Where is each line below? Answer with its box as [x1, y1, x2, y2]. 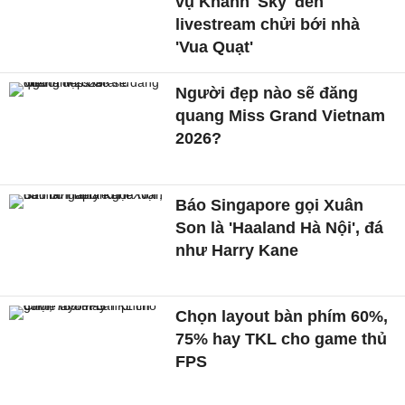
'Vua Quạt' [175, 37, 254, 56]
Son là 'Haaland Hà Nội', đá [175, 218, 384, 237]
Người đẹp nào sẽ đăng [175, 83, 359, 102]
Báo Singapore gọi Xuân [175, 195, 364, 214]
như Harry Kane [175, 240, 299, 259]
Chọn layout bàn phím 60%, [175, 307, 389, 326]
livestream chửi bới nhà [175, 14, 361, 33]
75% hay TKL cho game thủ [175, 330, 388, 349]
